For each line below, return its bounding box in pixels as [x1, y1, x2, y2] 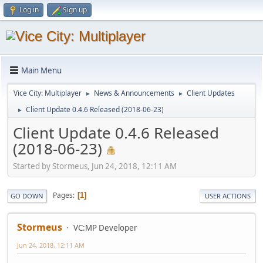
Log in [19, 5, 39, 15]
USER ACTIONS [205, 191, 251, 200]
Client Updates [187, 88, 235, 98]
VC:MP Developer [73, 222, 137, 233]
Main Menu [21, 65, 62, 76]
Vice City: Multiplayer [14, 88, 82, 98]
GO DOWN [11, 191, 43, 200]
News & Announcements [94, 88, 174, 98]
